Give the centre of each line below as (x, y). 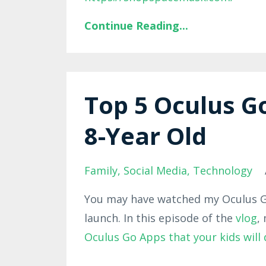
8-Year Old (145, 136)
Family (101, 171)
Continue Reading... (136, 26)
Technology (223, 171)
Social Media (155, 171)
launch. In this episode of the (160, 218)
